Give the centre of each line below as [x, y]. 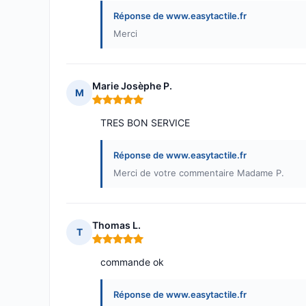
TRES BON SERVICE [145, 123]
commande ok [132, 262]
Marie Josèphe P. [132, 86]
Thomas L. [116, 225]
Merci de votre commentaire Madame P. [199, 173]
